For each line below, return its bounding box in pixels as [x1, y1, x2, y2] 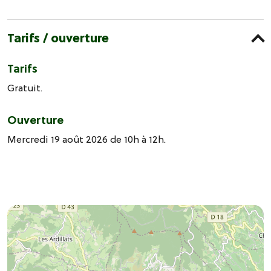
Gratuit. [7, 81, 42, 95]
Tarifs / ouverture [7, 30, 109, 47]
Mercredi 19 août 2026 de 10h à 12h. [7, 132, 166, 146]
